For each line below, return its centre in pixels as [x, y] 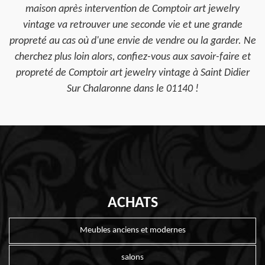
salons [132, 258]
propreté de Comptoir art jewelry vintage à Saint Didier [132, 73]
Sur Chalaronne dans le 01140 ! [132, 89]
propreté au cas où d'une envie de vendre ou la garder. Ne [132, 41]
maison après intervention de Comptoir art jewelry [132, 9]
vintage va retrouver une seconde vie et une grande [132, 25]
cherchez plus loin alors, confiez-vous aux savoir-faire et [132, 57]
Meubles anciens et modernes [132, 230]
